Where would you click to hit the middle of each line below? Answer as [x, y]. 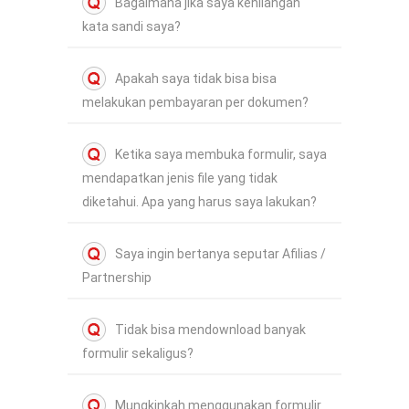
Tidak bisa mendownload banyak [210, 330]
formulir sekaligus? [138, 354]
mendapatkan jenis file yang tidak [180, 178]
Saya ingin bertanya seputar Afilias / [220, 254]
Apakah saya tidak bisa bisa [196, 79]
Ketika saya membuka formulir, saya [221, 155]
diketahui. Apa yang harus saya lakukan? [199, 202]
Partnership [117, 278]
